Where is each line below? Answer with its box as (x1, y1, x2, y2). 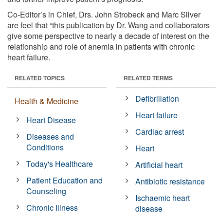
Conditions (26, 141, 64, 153)
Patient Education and (26, 174, 103, 186)
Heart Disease (26, 114, 76, 126)
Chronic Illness (26, 201, 78, 213)
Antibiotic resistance (135, 175, 205, 187)
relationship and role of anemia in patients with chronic (7, 40, 195, 52)
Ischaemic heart (135, 192, 190, 203)
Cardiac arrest (135, 126, 184, 137)
